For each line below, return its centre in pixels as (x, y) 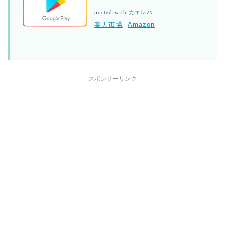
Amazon (141, 24)
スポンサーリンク (113, 79)
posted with (111, 12)
